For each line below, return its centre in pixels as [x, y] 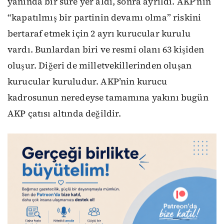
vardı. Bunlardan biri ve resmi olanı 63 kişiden [106, 49]
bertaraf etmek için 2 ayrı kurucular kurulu [99, 33]
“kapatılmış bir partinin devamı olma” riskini [104, 17]
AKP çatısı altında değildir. [64, 113]
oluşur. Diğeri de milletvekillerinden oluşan [100, 65]
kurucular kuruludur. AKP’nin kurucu [87, 81]
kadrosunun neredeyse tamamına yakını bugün [108, 97]
